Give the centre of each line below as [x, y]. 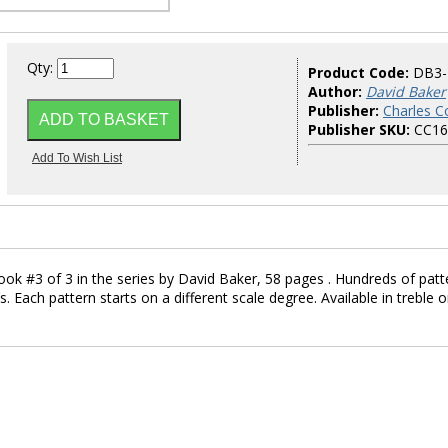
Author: [335, 91]
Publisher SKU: [359, 129]
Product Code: [360, 72]
